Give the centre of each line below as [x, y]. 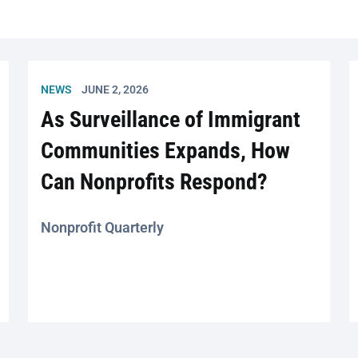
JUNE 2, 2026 [115, 89]
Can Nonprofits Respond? [155, 182]
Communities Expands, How [166, 151]
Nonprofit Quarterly [103, 227]
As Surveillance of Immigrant [171, 119]
